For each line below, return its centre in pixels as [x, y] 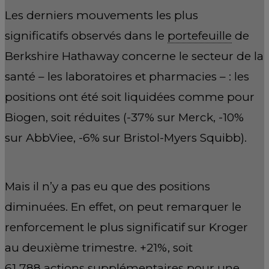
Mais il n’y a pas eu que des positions [107, 186]
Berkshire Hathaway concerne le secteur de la [134, 56]
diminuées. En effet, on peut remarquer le [123, 207]
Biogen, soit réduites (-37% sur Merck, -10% [124, 117]
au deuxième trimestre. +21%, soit [99, 248]
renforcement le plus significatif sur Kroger [126, 227]
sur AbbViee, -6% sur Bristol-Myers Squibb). [126, 138]
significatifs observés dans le [86, 35]
